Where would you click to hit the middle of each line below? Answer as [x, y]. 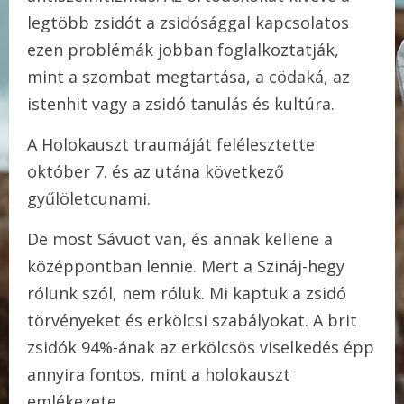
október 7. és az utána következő [156, 172]
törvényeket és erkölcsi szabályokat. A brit [192, 321]
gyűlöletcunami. [89, 199]
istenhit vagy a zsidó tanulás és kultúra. [181, 104]
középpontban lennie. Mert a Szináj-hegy [186, 266]
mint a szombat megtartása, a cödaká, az [188, 77]
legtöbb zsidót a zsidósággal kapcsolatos [188, 23]
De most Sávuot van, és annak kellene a [180, 239]
